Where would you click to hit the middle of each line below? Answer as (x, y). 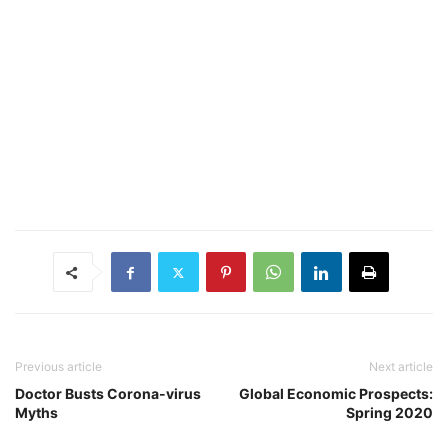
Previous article (58, 367)
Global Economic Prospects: (336, 394)
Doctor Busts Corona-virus (108, 394)
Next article (401, 367)
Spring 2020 (389, 413)
